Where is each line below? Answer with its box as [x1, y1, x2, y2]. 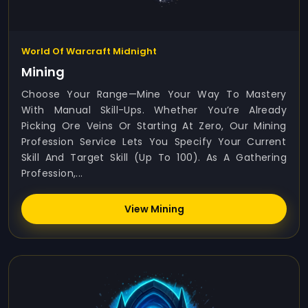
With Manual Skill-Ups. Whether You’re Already [21, 103, 287, 117]
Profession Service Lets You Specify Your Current [21, 135, 287, 148]
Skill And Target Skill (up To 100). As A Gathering [21, 151, 287, 164]
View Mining [124, 202, 184, 216]
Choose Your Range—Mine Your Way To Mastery [21, 87, 287, 101]
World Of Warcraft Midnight [21, 45, 157, 58]
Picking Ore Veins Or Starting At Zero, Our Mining [21, 119, 287, 133]
